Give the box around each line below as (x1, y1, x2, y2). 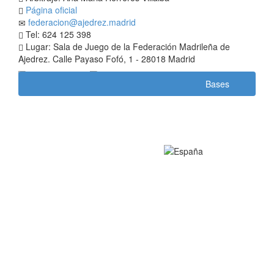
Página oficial (26, 4, 77, 17)
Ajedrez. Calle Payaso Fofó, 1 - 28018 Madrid (18, 53, 195, 65)
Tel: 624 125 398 (23, 28, 91, 41)
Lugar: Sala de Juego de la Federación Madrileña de (23, 40, 230, 53)
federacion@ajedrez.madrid (28, 16, 136, 29)
